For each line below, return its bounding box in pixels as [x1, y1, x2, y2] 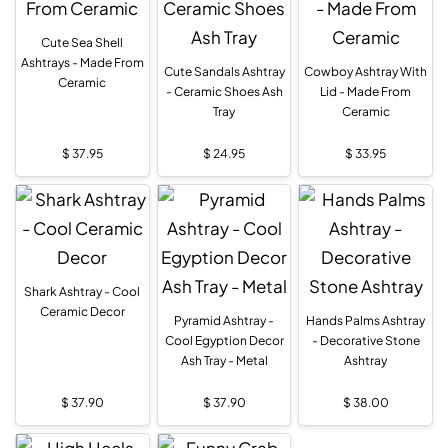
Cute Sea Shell [41, 34, 124, 50]
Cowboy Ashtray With [304, 63, 428, 79]
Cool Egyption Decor [164, 332, 284, 348]
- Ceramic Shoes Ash [165, 83, 283, 99]
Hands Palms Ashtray [306, 312, 426, 328]
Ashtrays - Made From [20, 54, 144, 70]
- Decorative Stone [311, 332, 420, 348]
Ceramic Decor [39, 303, 125, 319]
